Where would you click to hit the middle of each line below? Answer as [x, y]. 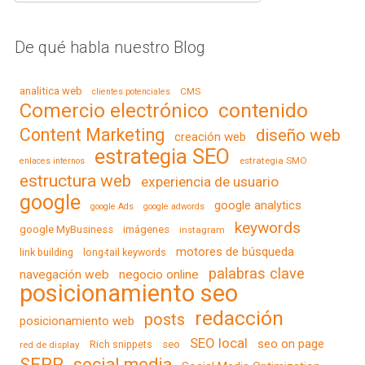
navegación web [64, 274]
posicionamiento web [77, 321]
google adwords [174, 206]
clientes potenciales [131, 91]
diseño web [298, 135]
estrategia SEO [162, 156]
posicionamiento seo [128, 293]
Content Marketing [92, 134]
